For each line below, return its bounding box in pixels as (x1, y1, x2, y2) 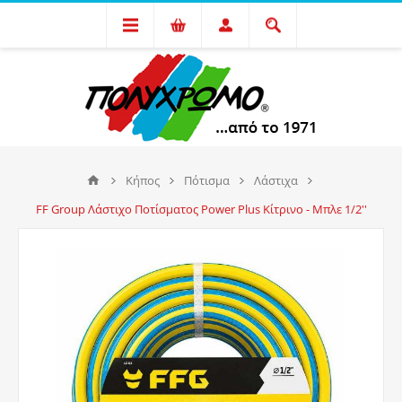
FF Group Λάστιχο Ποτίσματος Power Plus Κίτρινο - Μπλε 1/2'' (35, 201, 367, 217)
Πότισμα (184, 172, 230, 188)
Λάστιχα (254, 172, 298, 188)
